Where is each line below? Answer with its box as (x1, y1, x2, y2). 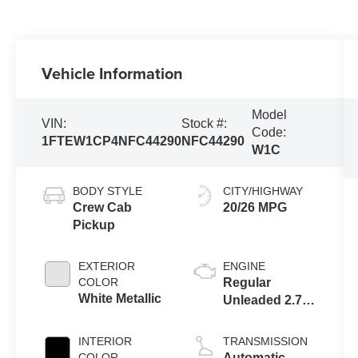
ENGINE (222, 260, 265, 273)
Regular (222, 276, 271, 290)
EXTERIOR (78, 260, 136, 273)
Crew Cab (73, 201, 133, 215)
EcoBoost (222, 311, 284, 325)
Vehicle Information (42, 62, 184, 86)
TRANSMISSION (222, 335, 308, 348)
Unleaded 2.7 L (222, 293, 313, 308)
